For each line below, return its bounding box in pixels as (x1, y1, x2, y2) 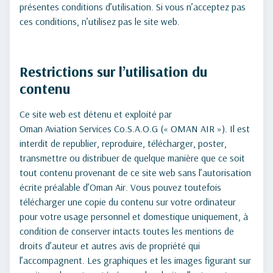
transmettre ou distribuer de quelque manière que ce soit (19, 152, 245, 164)
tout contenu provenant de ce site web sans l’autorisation (19, 166, 251, 179)
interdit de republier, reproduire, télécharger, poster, (19, 137, 227, 149)
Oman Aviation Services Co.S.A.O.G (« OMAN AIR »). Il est (19, 122, 250, 135)
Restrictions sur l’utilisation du (19, 62, 207, 80)
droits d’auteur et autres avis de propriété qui (19, 239, 200, 252)
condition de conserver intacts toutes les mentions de (19, 225, 234, 237)
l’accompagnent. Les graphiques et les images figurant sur (19, 254, 251, 266)
